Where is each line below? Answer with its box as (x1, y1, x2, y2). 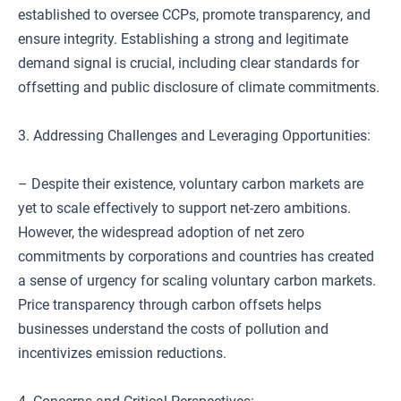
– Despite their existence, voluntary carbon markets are (18, 175, 363, 192)
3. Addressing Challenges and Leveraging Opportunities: (18, 127, 371, 144)
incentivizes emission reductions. (18, 345, 226, 362)
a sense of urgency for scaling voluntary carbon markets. (18, 272, 376, 289)
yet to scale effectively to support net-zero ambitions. (18, 200, 351, 217)
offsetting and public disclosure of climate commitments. (18, 79, 380, 96)
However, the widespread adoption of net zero (18, 224, 304, 241)
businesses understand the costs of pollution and (18, 320, 328, 337)
